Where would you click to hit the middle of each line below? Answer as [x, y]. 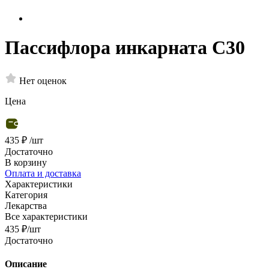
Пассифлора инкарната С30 [125, 48]
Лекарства [26, 205]
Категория [26, 195]
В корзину [26, 162]
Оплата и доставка [43, 173]
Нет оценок [43, 80]
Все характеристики [46, 216]
